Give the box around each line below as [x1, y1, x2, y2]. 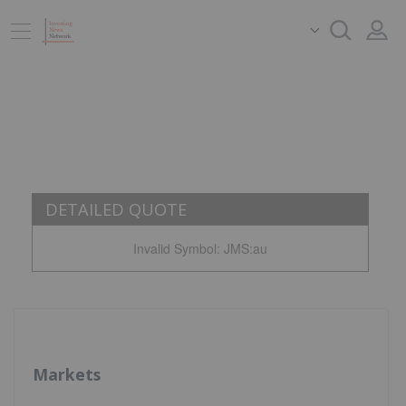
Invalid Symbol [132, 239, 217, 257]
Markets [33, 363, 101, 386]
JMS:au [223, 239, 267, 257]
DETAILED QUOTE [45, 198, 187, 220]
